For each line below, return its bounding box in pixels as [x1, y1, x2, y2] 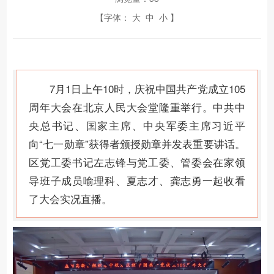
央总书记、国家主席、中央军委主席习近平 [29, 117, 245, 133]
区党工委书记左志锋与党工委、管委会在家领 [29, 154, 245, 169]
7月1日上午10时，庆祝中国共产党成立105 [50, 81, 245, 96]
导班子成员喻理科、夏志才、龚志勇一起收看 [29, 172, 245, 188]
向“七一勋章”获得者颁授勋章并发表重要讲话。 [29, 136, 245, 151]
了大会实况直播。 [29, 191, 113, 206]
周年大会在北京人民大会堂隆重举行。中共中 [29, 99, 245, 114]
